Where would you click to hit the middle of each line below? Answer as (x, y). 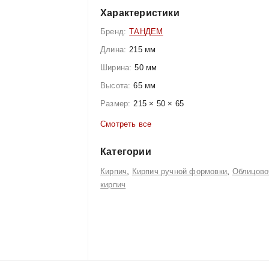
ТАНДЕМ (146, 32)
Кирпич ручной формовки (180, 171)
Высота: (116, 86)
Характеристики (140, 13)
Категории (126, 152)
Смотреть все (127, 124)
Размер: (116, 104)
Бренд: (113, 32)
